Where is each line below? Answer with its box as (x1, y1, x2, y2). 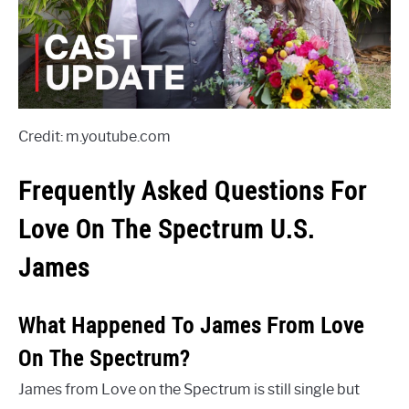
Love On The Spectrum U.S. (18, 211, 315, 246)
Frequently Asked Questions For (18, 173, 367, 207)
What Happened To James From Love (18, 309, 364, 340)
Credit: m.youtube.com (18, 127, 171, 145)
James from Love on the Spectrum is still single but (18, 380, 360, 398)
